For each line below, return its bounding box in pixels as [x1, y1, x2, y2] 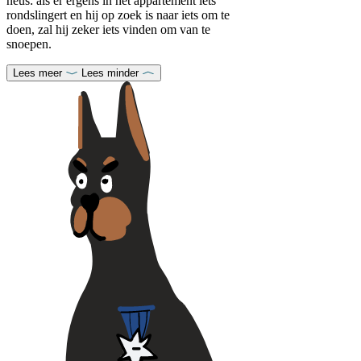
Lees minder [81, 67, 139, 80]
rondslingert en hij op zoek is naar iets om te [6, 8, 230, 23]
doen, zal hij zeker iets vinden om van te [6, 23, 210, 37]
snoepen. [6, 37, 52, 52]
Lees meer [13, 67, 62, 80]
